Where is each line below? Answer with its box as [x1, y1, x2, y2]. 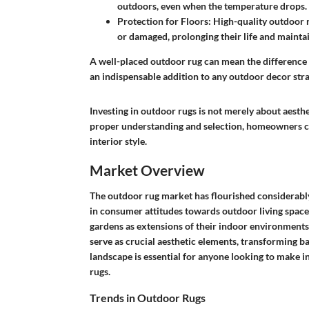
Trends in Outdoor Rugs [89, 291, 206, 305]
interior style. [89, 134, 147, 147]
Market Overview [89, 161, 205, 179]
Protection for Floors [117, 14, 208, 27]
